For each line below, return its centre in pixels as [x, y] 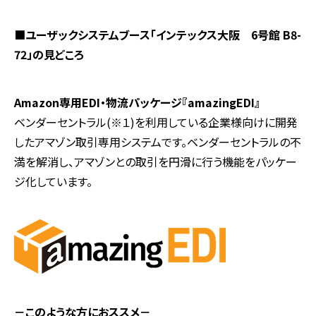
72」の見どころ [49, 55]
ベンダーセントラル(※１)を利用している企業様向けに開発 [156, 122]
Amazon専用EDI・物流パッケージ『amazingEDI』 [137, 103]
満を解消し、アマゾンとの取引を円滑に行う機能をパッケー [156, 162]
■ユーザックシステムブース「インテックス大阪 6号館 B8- [158, 35]
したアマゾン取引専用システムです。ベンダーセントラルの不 [158, 142]
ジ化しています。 [53, 182]
